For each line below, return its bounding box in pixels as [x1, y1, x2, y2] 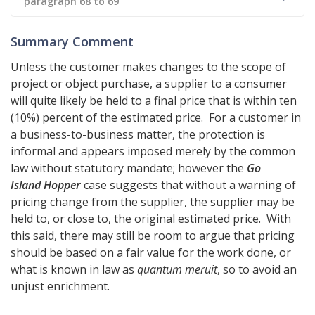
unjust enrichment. [11, 278, 110, 295]
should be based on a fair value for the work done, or [11, 245, 291, 261]
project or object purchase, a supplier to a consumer [11, 76, 287, 92]
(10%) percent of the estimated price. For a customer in [11, 110, 301, 126]
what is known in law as [11, 262, 137, 278]
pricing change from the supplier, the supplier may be [11, 194, 295, 210]
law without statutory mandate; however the [11, 160, 247, 176]
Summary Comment [11, 33, 134, 51]
